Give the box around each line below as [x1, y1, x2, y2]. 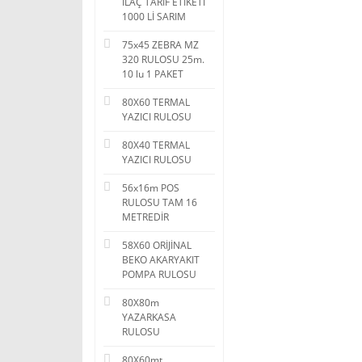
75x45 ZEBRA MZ [122, 38, 199, 52]
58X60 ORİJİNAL [122, 238, 192, 252]
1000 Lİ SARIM [122, 10, 186, 23]
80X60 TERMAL [122, 95, 190, 109]
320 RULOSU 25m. [122, 53, 204, 66]
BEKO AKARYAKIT [122, 253, 200, 267]
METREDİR [122, 210, 169, 224]
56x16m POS [122, 181, 179, 195]
